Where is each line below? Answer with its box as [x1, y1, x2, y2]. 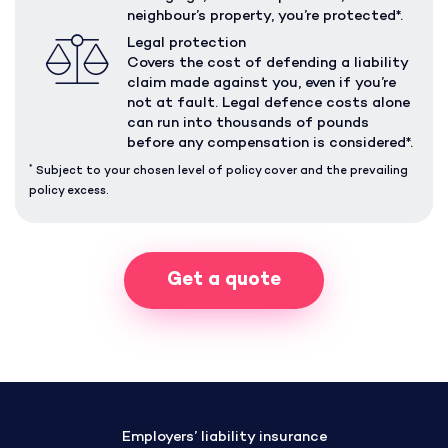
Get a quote [167, 269, 281, 291]
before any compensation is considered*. [126, 136, 413, 152]
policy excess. [29, 185, 110, 198]
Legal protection [126, 36, 246, 52]
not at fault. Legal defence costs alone [126, 96, 410, 112]
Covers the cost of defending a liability [126, 56, 408, 72]
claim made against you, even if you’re [126, 76, 396, 92]
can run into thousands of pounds [126, 116, 369, 132]
